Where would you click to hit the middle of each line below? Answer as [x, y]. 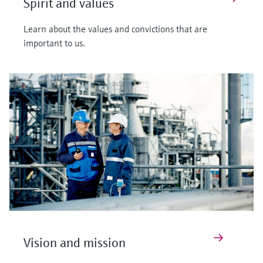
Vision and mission [75, 243]
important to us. [54, 43]
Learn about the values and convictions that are [115, 29]
